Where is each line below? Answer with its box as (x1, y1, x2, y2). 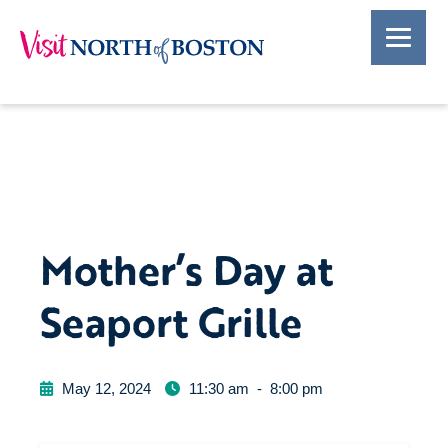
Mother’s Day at (40, 240, 333, 299)
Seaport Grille (40, 292, 302, 351)
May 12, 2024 (62, 380, 151, 397)
